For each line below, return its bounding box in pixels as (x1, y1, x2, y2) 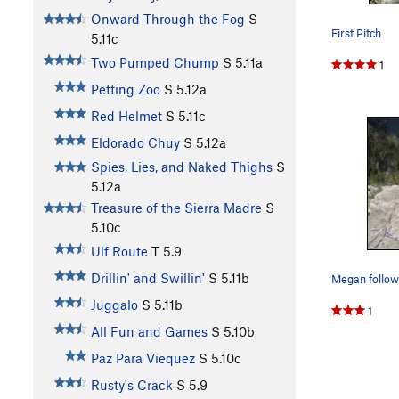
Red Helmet (90, 108, 162, 125)
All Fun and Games (90, 323, 208, 340)
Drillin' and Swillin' (90, 270, 205, 287)
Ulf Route (90, 243, 148, 260)
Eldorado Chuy (90, 134, 180, 151)
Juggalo (90, 297, 138, 313)
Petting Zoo (90, 81, 160, 98)
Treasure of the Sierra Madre (90, 199, 262, 216)
